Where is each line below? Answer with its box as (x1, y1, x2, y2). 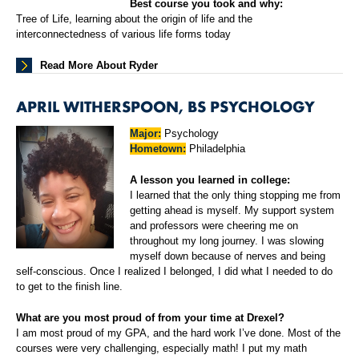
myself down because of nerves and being (130, 250, 326, 263)
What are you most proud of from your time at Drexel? (16, 312, 284, 325)
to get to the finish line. (16, 280, 123, 293)
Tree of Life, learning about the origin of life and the (16, 13, 252, 26)
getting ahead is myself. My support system (130, 204, 335, 217)
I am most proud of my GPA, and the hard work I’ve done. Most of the (16, 327, 341, 340)
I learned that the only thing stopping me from (130, 189, 341, 202)
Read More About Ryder (40, 59, 158, 72)
